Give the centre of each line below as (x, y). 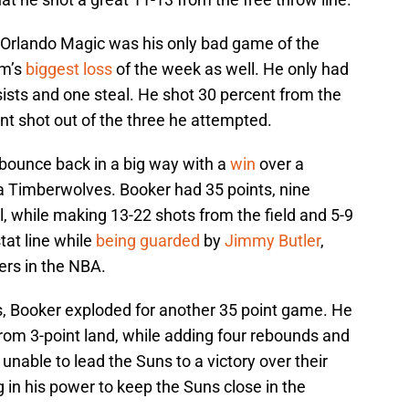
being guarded (148, 241)
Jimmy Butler (273, 241)
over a (282, 164)
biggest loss (67, 69)
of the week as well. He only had (231, 69)
